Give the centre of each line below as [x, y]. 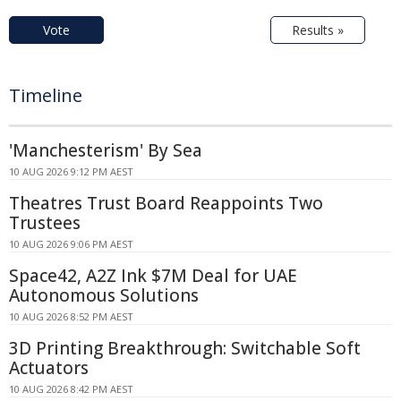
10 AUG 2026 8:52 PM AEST [71, 316]
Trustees [45, 222]
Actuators [49, 367]
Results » [318, 30]
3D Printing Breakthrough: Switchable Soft [185, 348]
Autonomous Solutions [104, 295]
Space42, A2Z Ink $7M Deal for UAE [153, 275]
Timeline [46, 95]
